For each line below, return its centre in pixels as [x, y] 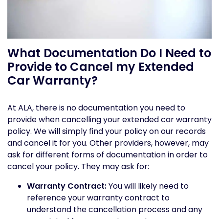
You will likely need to [148, 186]
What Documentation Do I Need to [109, 53]
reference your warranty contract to [98, 197]
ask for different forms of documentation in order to [108, 154]
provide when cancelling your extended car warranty [109, 119]
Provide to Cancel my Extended [101, 66]
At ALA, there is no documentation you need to [96, 108]
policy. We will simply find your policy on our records [107, 131]
